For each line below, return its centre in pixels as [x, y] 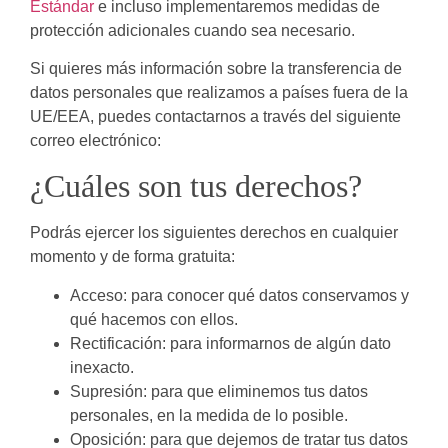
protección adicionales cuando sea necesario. [192, 30]
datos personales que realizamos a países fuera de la [219, 92]
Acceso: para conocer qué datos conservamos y [239, 295]
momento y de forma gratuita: [132, 257]
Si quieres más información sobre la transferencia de [216, 68]
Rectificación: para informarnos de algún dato [230, 343]
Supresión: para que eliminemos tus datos [219, 391]
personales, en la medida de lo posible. [209, 415]
